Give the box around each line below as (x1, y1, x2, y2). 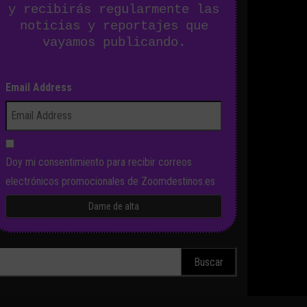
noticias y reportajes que (19, 19, 208, 34)
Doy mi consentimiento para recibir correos (5, 156, 192, 169)
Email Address (5, 81, 72, 95)
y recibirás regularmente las (8, 2, 219, 18)
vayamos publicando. (42, 35, 186, 51)
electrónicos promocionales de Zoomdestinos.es (5, 175, 215, 188)
